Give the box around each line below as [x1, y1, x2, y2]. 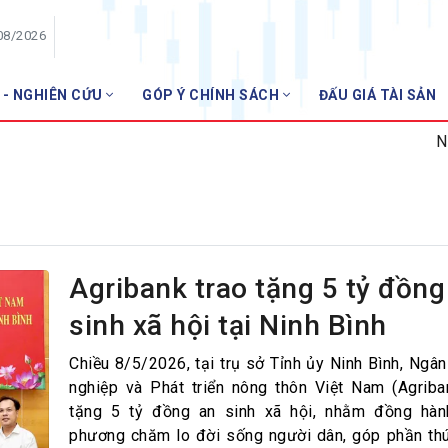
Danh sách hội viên [250, 156, 382, 175]
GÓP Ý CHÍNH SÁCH [142, 87, 283, 104]
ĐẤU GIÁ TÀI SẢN [318, 87, 436, 104]
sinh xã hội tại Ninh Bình [69, 309, 387, 343]
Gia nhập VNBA [250, 188, 357, 207]
